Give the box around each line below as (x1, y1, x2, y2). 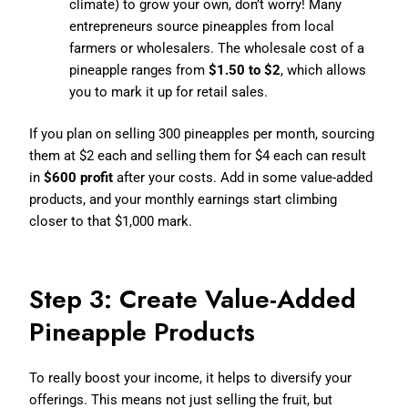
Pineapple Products (29, 312, 256, 351)
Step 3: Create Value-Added (29, 280, 357, 318)
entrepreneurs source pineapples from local (69, 17, 335, 35)
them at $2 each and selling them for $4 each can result (29, 147, 367, 164)
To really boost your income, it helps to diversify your (29, 369, 352, 386)
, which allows (280, 61, 367, 78)
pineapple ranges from (69, 61, 209, 78)
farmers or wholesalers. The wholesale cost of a (69, 39, 365, 56)
